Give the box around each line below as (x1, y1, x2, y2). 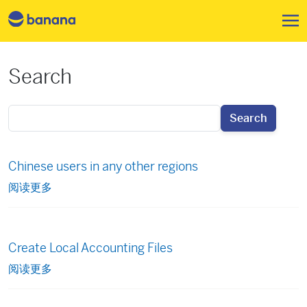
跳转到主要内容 (152, 3, 230, 17)
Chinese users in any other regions (8, 158, 198, 175)
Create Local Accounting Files (8, 240, 173, 256)
